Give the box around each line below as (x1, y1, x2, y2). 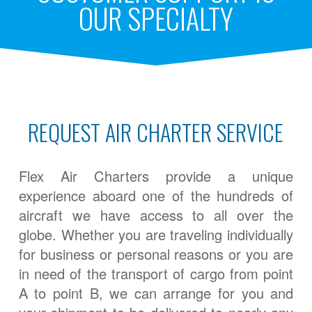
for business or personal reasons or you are (18, 243, 294, 264)
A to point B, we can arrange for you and (18, 282, 294, 303)
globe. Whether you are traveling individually (18, 224, 294, 244)
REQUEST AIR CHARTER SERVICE (28, 116, 284, 149)
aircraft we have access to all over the (18, 204, 294, 225)
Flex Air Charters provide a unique (18, 165, 294, 186)
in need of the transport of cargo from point (18, 263, 294, 283)
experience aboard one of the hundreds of (18, 185, 294, 205)
